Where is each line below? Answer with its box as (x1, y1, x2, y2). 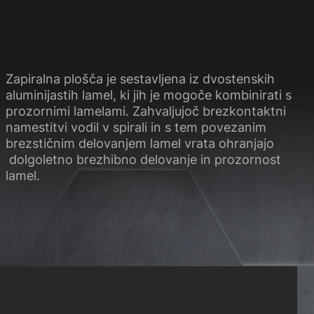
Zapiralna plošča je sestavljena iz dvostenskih (5, 71, 275, 87)
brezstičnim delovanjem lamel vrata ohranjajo (5, 136, 274, 151)
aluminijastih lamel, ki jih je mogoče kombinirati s (5, 88, 292, 103)
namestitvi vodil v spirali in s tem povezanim (5, 120, 266, 135)
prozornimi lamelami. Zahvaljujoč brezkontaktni (5, 104, 286, 119)
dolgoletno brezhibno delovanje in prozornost (5, 152, 281, 168)
